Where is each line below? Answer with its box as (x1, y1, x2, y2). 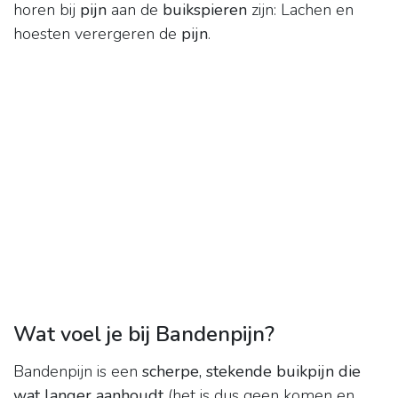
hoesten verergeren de (13, 23, 181, 45)
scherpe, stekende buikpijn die (142, 361, 361, 383)
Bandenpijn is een (13, 361, 142, 383)
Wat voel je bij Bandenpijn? (13, 320, 275, 349)
